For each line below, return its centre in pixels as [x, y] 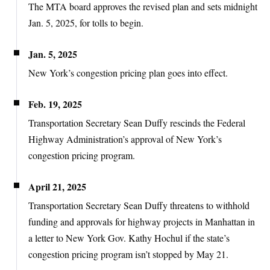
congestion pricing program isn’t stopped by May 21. [128, 254]
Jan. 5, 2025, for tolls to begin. [86, 22]
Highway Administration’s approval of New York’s [125, 139]
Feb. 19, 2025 [55, 104]
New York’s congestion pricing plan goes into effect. [128, 72]
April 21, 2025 [57, 186]
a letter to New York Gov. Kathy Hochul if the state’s [129, 237]
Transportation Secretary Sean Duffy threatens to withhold [139, 205]
